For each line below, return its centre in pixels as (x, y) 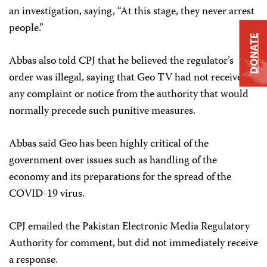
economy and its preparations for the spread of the (120, 178)
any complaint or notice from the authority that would (129, 95)
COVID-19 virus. (47, 194)
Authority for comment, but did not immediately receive (133, 244)
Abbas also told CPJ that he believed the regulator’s (121, 61)
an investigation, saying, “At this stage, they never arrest (132, 12)
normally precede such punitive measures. (102, 111)
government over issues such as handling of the (113, 161)
